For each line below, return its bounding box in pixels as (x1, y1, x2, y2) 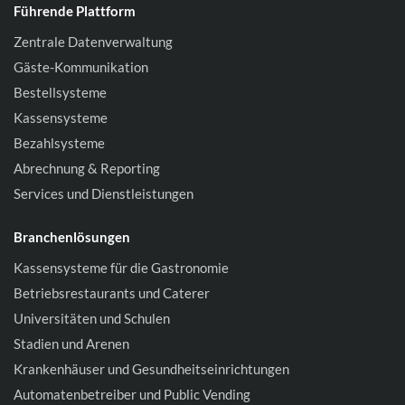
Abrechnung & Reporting (14, 160, 160, 176)
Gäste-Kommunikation (14, 59, 148, 75)
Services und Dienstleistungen (14, 185, 193, 202)
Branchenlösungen (14, 229, 130, 245)
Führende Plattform (14, 3, 136, 19)
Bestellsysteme (14, 84, 107, 100)
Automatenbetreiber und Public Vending (14, 386, 250, 402)
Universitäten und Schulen (14, 310, 170, 326)
